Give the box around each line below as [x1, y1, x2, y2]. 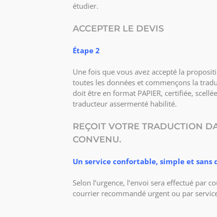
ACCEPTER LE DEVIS [73, 23, 164, 34]
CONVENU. [73, 134, 121, 145]
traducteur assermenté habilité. [73, 99, 177, 108]
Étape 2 [73, 45, 100, 55]
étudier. [73, 1, 98, 11]
